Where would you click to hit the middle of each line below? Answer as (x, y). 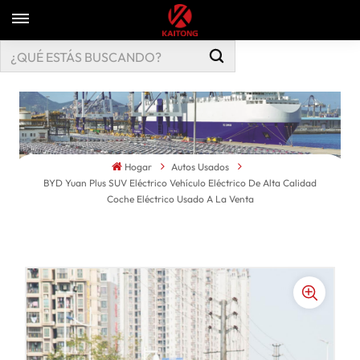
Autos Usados (200, 167)
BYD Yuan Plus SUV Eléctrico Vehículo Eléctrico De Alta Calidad (180, 183)
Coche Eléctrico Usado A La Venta (180, 199)
